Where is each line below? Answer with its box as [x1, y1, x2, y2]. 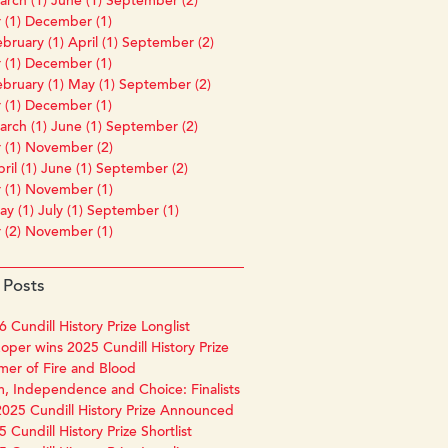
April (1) [67, 36, 118, 51]
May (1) [67, 78, 115, 93]
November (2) [24, 141, 113, 156]
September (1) [86, 204, 179, 219]
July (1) [37, 204, 83, 219]
